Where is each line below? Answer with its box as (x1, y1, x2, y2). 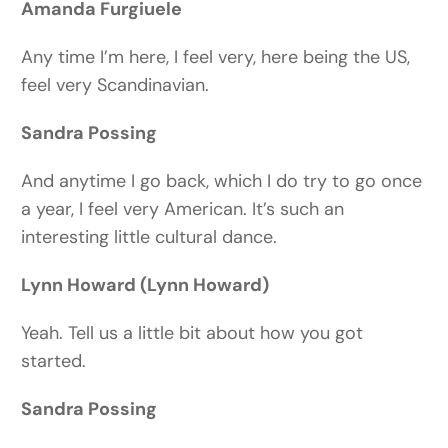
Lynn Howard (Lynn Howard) (21, 273, 270, 298)
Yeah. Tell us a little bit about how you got (21, 321, 364, 346)
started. (21, 349, 87, 374)
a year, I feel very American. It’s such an (21, 197, 345, 222)
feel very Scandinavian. (21, 73, 210, 98)
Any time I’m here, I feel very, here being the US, (21, 45, 411, 70)
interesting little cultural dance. (21, 225, 278, 250)
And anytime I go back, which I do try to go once (21, 169, 423, 194)
